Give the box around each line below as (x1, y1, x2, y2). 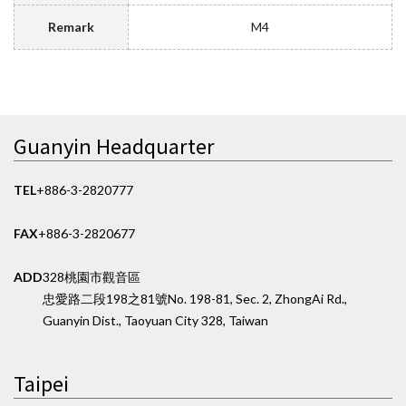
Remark (48, 18, 94, 34)
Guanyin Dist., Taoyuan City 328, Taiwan (43, 312, 268, 328)
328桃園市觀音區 (43, 268, 140, 285)
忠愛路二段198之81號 (43, 290, 168, 306)
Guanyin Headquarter (14, 130, 215, 159)
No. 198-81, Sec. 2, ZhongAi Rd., (168, 290, 347, 306)
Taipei (14, 367, 69, 397)
